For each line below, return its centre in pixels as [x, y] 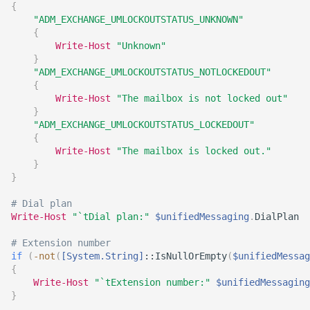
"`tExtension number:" [152, 282]
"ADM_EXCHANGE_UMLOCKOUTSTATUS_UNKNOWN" [138, 19]
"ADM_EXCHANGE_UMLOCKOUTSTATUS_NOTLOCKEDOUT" [152, 72]
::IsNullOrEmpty [185, 256]
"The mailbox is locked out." [194, 151]
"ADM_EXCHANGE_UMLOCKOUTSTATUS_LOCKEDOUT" [144, 125]
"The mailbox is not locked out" [202, 98]
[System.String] [102, 256]
